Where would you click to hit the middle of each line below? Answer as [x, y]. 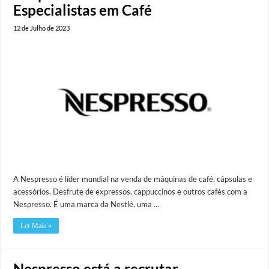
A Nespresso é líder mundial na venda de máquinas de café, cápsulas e [133, 179]
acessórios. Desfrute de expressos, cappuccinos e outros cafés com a [131, 191]
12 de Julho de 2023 [42, 28]
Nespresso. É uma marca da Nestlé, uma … [86, 204]
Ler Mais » [36, 225]
